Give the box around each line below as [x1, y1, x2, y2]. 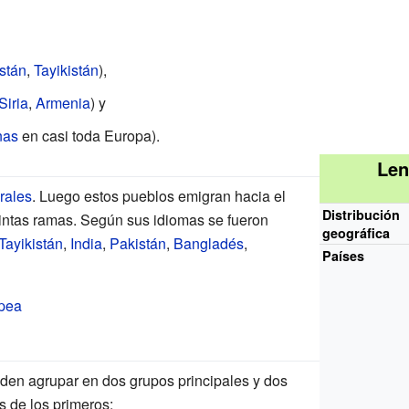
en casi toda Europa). [17, 124, 160, 146]
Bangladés [173, 232, 244, 254]
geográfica [322, 223, 391, 242]
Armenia [35, 91, 90, 113]
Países [322, 246, 365, 265]
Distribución [322, 204, 401, 224]
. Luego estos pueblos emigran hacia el [31, 184, 286, 206]
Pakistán [109, 232, 166, 254]
